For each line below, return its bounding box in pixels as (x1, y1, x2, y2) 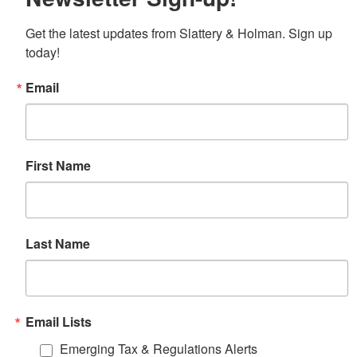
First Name (25, 156, 91, 175)
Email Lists (25, 312, 92, 331)
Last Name (25, 234, 90, 253)
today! (25, 43, 60, 62)
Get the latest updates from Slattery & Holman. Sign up (25, 24, 332, 43)
